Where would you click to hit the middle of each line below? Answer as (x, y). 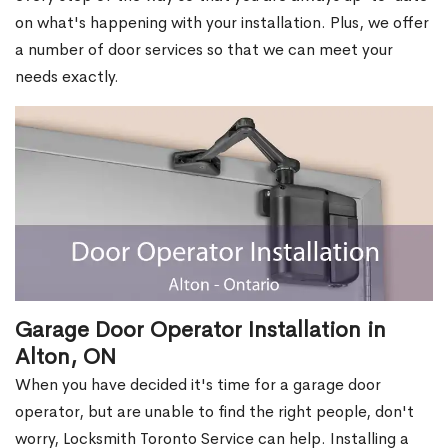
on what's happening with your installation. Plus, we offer (222, 22)
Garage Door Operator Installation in (200, 330)
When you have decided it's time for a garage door (198, 385)
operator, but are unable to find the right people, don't (214, 412)
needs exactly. (67, 76)
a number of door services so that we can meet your (204, 49)
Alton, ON (65, 357)
